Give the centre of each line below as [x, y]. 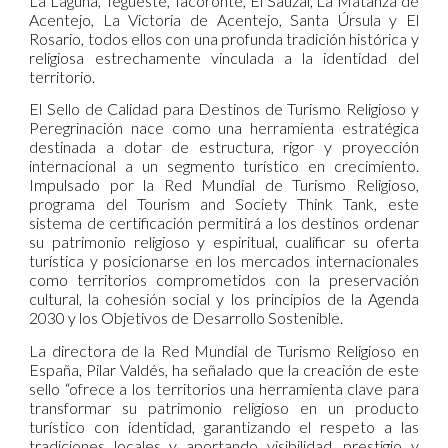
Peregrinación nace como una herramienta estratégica [224, 128]
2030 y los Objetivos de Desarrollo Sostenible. [186, 318]
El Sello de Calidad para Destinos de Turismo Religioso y [224, 109]
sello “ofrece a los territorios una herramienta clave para [224, 388]
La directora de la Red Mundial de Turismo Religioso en [224, 350]
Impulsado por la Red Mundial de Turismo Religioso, [224, 185]
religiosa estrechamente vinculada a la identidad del [224, 57]
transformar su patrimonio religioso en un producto [224, 407]
